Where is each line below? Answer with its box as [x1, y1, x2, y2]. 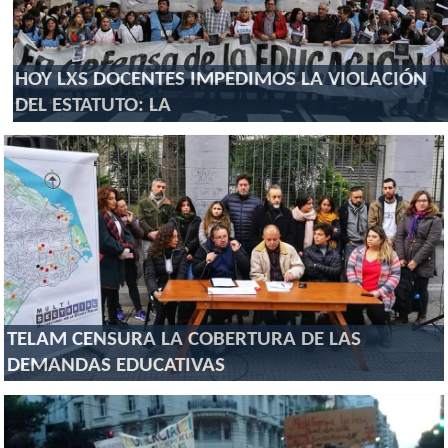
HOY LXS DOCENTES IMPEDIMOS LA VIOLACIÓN [14, 70, 427, 91]
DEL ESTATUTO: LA [14, 96, 171, 117]
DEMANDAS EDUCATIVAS [6, 356, 225, 377]
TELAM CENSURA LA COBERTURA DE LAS [6, 330, 361, 351]
